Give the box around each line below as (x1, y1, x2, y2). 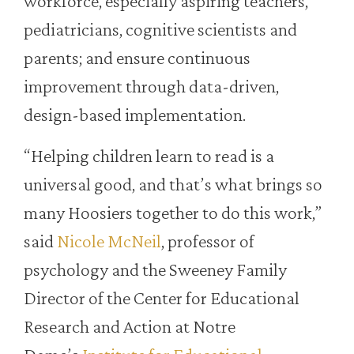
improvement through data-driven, (24, 75, 279, 97)
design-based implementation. (24, 104, 246, 126)
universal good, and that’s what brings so (24, 173, 322, 195)
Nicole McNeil (57, 230, 161, 252)
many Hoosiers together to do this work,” (24, 201, 322, 224)
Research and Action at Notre (24, 315, 235, 337)
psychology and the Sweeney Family (24, 258, 287, 281)
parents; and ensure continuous (24, 47, 250, 69)
